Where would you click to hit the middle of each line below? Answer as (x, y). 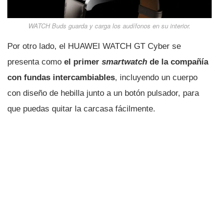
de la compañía (178, 62)
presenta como (36, 62)
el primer (83, 62)
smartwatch (124, 62)
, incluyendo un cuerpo (156, 77)
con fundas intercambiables (61, 77)
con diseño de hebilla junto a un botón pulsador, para (103, 93)
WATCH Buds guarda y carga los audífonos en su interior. (109, 25)
